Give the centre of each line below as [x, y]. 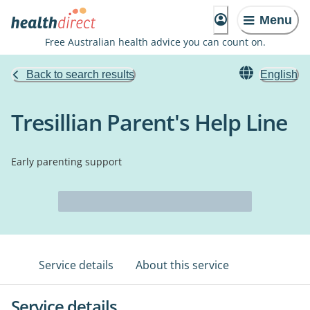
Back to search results [80, 74]
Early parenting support [66, 162]
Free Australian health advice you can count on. [155, 42]
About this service [182, 265]
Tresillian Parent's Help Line [149, 122]
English [279, 74]
